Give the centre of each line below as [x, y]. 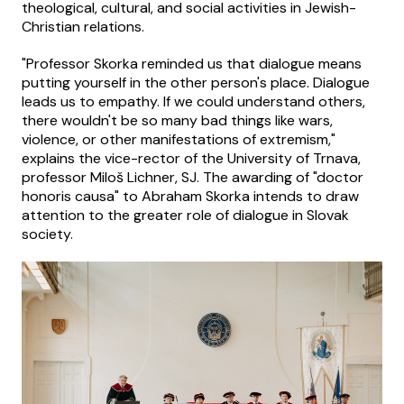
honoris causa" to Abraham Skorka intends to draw [190, 197]
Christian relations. [83, 27]
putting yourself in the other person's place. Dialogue [196, 83]
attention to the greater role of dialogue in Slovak [185, 216]
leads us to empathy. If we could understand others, [193, 102]
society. [47, 234]
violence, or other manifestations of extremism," [179, 140]
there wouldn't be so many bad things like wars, [177, 121]
